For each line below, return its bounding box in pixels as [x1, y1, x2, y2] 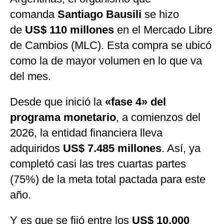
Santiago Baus [57, 8, 132, 21]
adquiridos [10, 142, 63, 155]
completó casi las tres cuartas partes [10, 157, 186, 170]
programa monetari [10, 111, 109, 124]
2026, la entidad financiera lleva [10, 126, 162, 139]
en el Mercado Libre [114, 23, 212, 36]
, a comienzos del [116, 111, 200, 124]
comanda [10, 8, 57, 21]
